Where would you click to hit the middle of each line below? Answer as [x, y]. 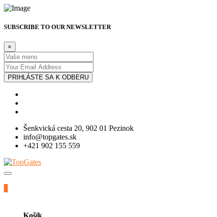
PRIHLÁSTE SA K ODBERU [48, 77]
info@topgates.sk [50, 137]
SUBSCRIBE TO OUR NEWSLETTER [57, 27]
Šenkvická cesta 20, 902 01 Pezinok [78, 128]
